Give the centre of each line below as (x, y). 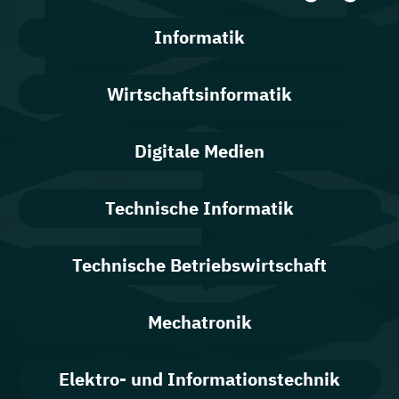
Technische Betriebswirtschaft (199, 265)
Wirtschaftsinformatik (199, 94)
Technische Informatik (199, 208)
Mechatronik (199, 322)
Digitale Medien (199, 151)
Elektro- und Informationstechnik (199, 379)
